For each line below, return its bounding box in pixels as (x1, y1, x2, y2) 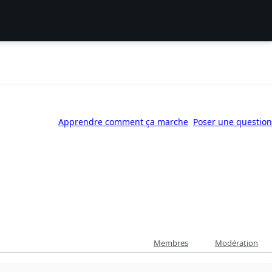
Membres (154, 237, 188, 249)
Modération (215, 237, 258, 249)
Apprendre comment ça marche (58, 115, 188, 127)
